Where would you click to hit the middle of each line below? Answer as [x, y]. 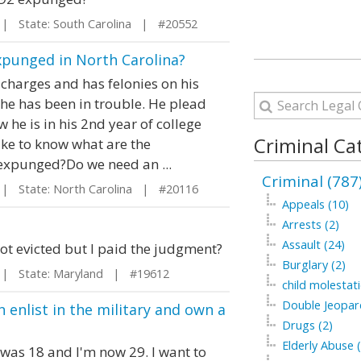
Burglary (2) [313, 265]
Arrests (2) [310, 224]
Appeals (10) [315, 204]
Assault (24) [313, 245]
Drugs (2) [307, 325]
